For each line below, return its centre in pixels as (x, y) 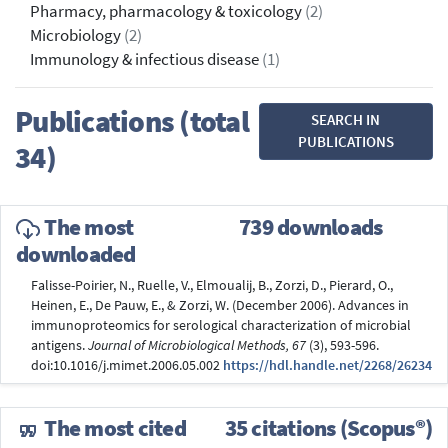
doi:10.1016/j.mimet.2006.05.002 (127, 365)
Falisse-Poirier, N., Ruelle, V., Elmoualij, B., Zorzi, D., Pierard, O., (212, 285)
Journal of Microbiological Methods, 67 (197, 345)
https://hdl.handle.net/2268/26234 (327, 365)
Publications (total (132, 121)
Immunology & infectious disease (146, 60)
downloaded (76, 254)
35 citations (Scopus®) (328, 428)
